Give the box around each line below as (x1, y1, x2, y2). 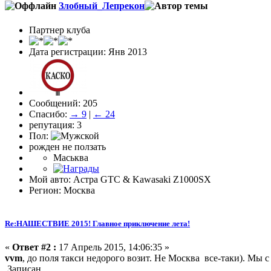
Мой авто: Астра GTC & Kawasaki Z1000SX (29, 174, 211, 184)
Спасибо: (29, 108, 70, 119)
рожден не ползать (29, 141, 106, 152)
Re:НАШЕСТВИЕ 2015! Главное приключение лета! (5, 218, 190, 228)
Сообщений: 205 (29, 97, 97, 108)
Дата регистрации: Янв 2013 (29, 46, 147, 57)
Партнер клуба (29, 24, 90, 35)
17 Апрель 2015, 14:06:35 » (56, 241, 169, 252)
